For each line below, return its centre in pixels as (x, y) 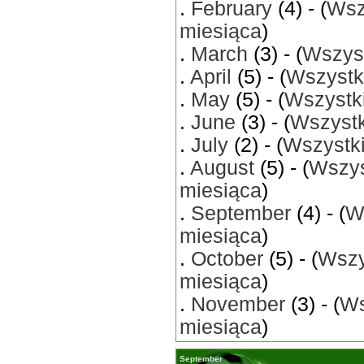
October (227, 259)
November (238, 304)
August (222, 168)
